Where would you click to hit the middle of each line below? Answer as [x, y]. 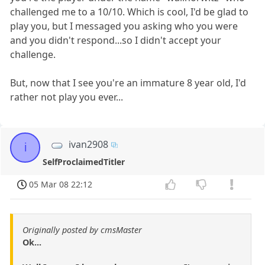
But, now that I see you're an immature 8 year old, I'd [128, 83]
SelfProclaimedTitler [84, 162]
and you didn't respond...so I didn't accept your [116, 40]
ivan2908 [88, 144]
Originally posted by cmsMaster [82, 230]
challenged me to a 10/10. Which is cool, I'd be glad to [130, 12]
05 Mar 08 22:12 [61, 184]
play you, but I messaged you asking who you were [124, 26]
